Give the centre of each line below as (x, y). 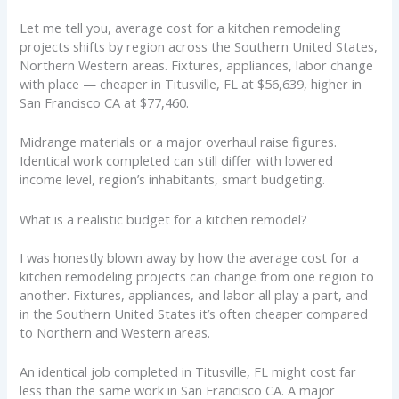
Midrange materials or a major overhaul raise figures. (179, 142)
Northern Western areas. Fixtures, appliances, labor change (197, 65)
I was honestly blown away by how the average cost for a (190, 257)
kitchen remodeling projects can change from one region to (197, 276)
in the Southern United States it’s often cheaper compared (194, 313)
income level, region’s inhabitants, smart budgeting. (173, 179)
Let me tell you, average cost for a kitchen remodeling (181, 28)
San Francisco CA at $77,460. (105, 103)
